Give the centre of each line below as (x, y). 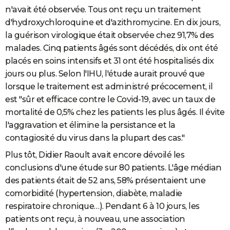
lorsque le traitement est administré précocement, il (109, 86)
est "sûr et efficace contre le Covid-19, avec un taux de (110, 99)
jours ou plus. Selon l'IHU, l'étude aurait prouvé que (105, 73)
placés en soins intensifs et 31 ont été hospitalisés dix (109, 61)
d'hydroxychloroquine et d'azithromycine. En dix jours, (113, 22)
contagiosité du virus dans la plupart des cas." (95, 138)
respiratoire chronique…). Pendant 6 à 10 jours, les (102, 206)
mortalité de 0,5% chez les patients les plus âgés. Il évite (115, 112)
